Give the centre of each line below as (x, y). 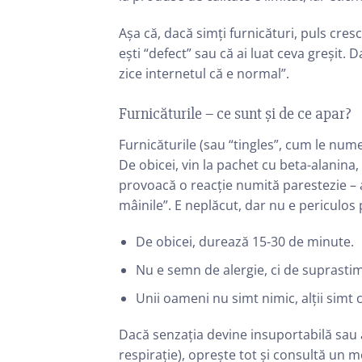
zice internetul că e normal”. (204, 73)
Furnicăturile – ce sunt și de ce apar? (235, 113)
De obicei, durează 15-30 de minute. (244, 242)
